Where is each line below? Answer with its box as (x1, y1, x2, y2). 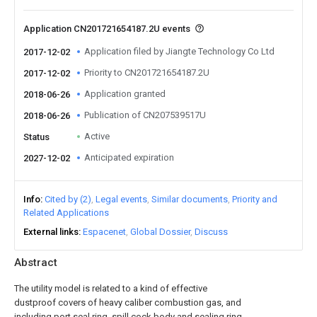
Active (84, 131, 110, 142)
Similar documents (151, 194, 228, 204)
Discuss (195, 226, 228, 237)
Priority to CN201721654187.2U (84, 67, 209, 78)
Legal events (96, 194, 147, 204)
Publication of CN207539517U (84, 110, 206, 120)
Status (23, 132, 50, 142)
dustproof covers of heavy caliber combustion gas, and (14, 297, 241, 308)
